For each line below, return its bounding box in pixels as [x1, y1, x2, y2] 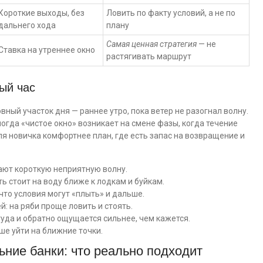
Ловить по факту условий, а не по [106, 8, 235, 18]
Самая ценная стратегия [106, 39, 197, 49]
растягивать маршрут [106, 52, 191, 61]
